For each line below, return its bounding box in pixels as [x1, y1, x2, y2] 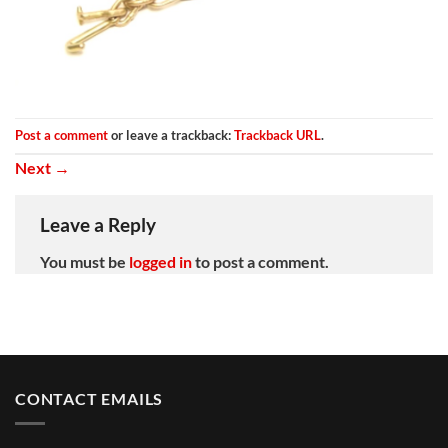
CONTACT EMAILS [15, 389, 164, 408]
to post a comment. [192, 252, 329, 272]
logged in [129, 252, 192, 272]
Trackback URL [234, 126, 321, 143]
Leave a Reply [40, 212, 160, 236]
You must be [40, 252, 129, 272]
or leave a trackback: [108, 126, 234, 143]
